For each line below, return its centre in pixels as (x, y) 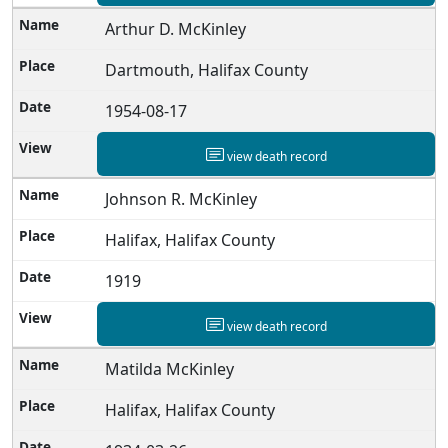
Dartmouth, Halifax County (207, 69)
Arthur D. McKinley (176, 28)
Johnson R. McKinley (181, 198)
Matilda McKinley (170, 368)
